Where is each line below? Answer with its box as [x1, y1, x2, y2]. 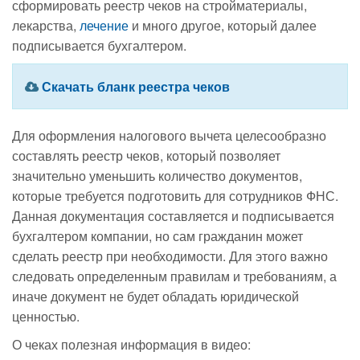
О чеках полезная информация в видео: [12, 335, 251, 354]
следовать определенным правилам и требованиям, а [12, 267, 337, 286]
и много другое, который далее [129, 16, 317, 35]
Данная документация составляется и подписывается [12, 207, 334, 226]
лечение [80, 16, 129, 35]
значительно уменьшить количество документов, [12, 166, 302, 186]
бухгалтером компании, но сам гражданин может [12, 227, 303, 246]
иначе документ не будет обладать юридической [12, 287, 299, 306]
